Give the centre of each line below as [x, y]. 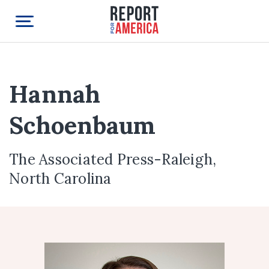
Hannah [55, 94]
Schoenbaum [83, 125]
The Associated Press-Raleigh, [113, 159]
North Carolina [60, 179]
